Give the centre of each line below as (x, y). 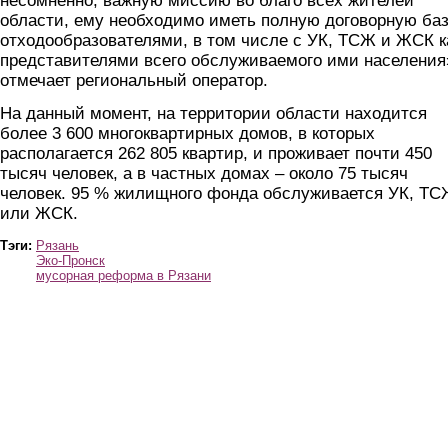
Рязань (57, 245)
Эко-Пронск (70, 260)
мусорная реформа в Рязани (123, 275)
